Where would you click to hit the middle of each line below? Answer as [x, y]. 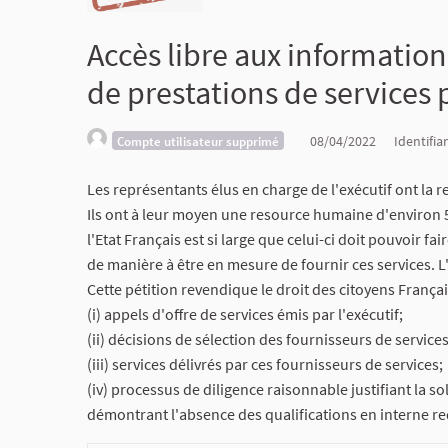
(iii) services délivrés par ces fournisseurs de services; [265, 363]
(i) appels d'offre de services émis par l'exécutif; [245, 313]
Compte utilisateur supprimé [197, 140]
